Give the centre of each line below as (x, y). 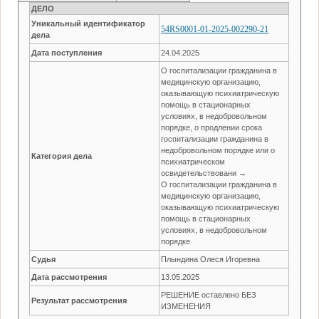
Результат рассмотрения (79, 300)
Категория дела (62, 156)
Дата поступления (67, 52)
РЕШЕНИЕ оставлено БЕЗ (209, 294)
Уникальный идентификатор (89, 23)
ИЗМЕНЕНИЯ (186, 306)
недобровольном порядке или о (218, 150)
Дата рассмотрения (69, 277)
